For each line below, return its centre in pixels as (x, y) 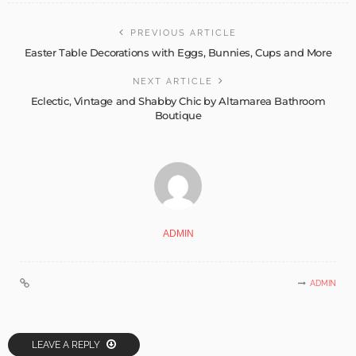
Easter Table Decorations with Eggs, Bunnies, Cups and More (178, 52)
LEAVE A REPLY (67, 344)
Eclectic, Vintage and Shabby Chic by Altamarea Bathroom (178, 101)
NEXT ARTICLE (172, 81)
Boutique (178, 115)
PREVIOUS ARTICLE (184, 33)
